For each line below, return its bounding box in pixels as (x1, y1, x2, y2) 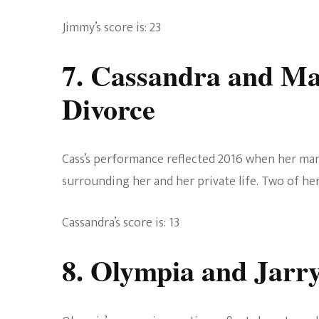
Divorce (62, 88, 155, 130)
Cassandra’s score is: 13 (62, 212, 179, 234)
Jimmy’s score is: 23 (62, 17, 161, 39)
